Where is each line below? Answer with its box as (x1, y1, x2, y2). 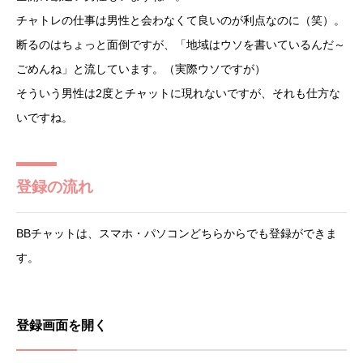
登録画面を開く (16, 318, 107, 333)
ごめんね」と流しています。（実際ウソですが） (16, 62, 266, 76)
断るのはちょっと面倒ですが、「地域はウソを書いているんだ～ (16, 38, 345, 52)
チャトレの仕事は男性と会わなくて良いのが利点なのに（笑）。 (16, 14, 345, 28)
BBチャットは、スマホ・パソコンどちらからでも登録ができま (16, 227, 337, 241)
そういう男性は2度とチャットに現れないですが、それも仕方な (16, 87, 340, 100)
